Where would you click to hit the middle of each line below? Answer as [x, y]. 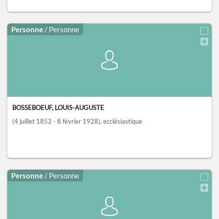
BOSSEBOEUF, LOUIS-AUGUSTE [58, 108]
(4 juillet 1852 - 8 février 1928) [56, 121]
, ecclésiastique [121, 121]
